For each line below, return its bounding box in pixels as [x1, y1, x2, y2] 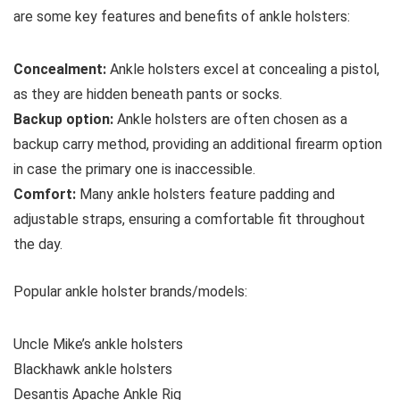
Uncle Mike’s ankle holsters [13, 335, 183, 353]
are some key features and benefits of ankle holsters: [13, 7, 350, 25]
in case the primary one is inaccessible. [13, 160, 255, 178]
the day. [13, 235, 62, 253]
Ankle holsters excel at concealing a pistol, [106, 60, 379, 78]
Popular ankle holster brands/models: [13, 282, 247, 300]
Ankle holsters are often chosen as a [113, 110, 347, 128]
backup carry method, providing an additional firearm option [13, 135, 382, 153]
